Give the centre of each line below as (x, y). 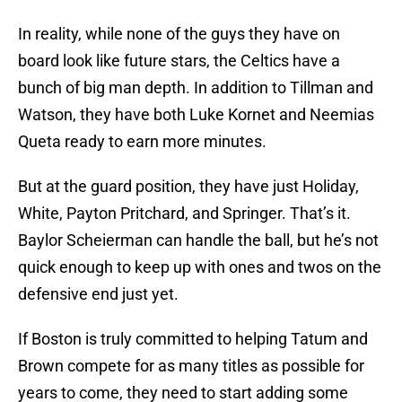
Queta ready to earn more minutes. (142, 142)
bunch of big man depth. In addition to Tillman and (196, 88)
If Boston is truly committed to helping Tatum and (193, 339)
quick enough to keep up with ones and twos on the (200, 267)
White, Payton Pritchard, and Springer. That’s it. (184, 214)
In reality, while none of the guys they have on (179, 34)
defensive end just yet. (98, 294)
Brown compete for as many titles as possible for (191, 366)
